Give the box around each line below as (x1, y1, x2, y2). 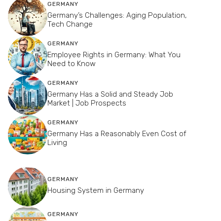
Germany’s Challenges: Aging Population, (47, 11, 187, 20)
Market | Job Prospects (47, 99, 126, 108)
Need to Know (47, 59, 96, 69)
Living (47, 138, 67, 147)
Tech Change (47, 20, 93, 29)
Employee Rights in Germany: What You (47, 50, 181, 60)
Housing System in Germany (47, 185, 144, 195)
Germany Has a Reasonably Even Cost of (47, 129, 186, 139)
